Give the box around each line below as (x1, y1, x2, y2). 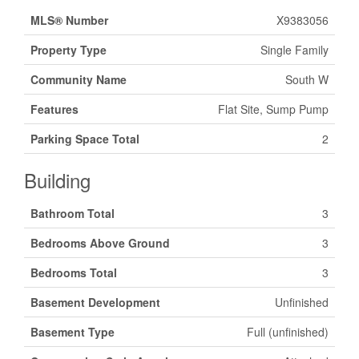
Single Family (260, 42, 329, 58)
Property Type (30, 42, 107, 58)
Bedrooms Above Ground (30, 235, 170, 251)
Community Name (30, 71, 127, 87)
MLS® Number (30, 12, 108, 28)
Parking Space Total (30, 131, 139, 147)
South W (285, 71, 329, 87)
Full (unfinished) (247, 324, 329, 340)
